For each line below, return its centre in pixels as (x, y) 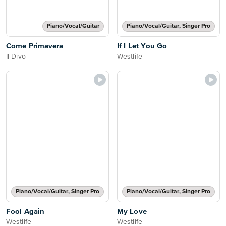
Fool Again (25, 212)
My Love (132, 212)
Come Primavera (35, 46)
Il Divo (16, 56)
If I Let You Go (142, 46)
